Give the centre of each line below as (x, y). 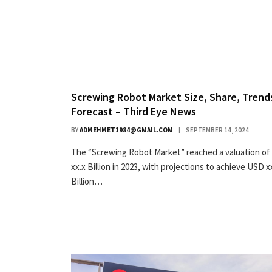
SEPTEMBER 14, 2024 (217, 130)
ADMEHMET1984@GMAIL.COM (126, 130)
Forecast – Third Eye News (134, 111)
